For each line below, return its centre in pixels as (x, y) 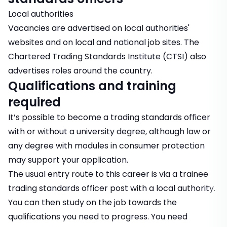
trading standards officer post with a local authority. (112, 188)
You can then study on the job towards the (92, 203)
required (34, 102)
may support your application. (68, 160)
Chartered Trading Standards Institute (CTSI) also (107, 57)
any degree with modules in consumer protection (106, 146)
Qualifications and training (92, 86)
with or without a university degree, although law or (109, 132)
